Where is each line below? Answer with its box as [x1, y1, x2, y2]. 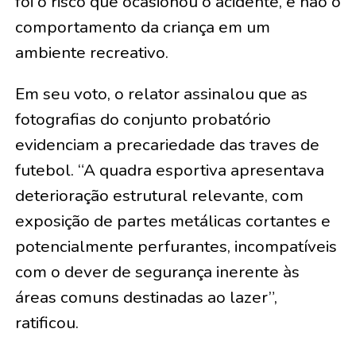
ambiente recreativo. [14, 41, 168, 64]
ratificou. [14, 311, 79, 334]
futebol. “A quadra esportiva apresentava [14, 158, 324, 181]
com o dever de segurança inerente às [14, 260, 300, 283]
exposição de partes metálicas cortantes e [14, 209, 331, 232]
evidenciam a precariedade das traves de [14, 133, 319, 156]
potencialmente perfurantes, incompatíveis [14, 234, 337, 257]
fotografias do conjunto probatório [14, 107, 271, 130]
